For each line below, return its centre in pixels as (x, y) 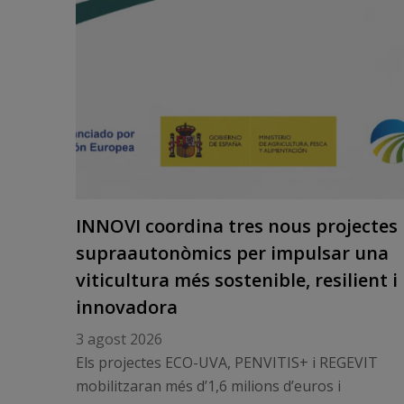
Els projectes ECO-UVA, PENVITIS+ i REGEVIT (226, 363)
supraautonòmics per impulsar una (232, 253)
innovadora (126, 307)
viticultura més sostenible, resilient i (236, 280)
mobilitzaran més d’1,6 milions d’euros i (208, 386)
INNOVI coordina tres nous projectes (236, 226)
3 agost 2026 (119, 339)
